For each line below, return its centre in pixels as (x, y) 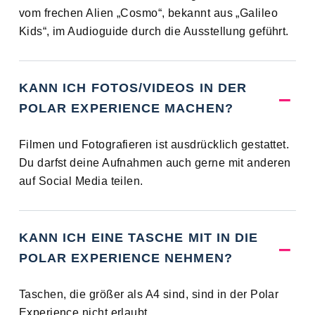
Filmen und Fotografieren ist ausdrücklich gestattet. (154, 145)
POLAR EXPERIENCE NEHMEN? (126, 258)
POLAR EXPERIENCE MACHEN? (126, 109)
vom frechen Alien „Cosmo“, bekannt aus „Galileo (148, 13)
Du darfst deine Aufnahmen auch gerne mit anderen (155, 163)
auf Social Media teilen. (81, 181)
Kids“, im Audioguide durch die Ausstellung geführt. (154, 32)
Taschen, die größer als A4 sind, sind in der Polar (149, 295)
